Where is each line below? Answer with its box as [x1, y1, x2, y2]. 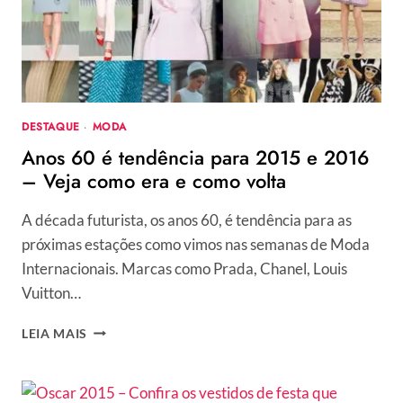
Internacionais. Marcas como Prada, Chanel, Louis [22, 258, 347, 278]
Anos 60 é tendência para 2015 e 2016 [22, 142, 369, 172]
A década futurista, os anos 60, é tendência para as [22, 210, 352, 229]
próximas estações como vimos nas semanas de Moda [22, 234, 370, 254]
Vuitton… [22, 282, 81, 302]
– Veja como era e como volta [22, 166, 286, 195]
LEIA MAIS [22, 326, 88, 341]
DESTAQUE [22, 118, 80, 134]
